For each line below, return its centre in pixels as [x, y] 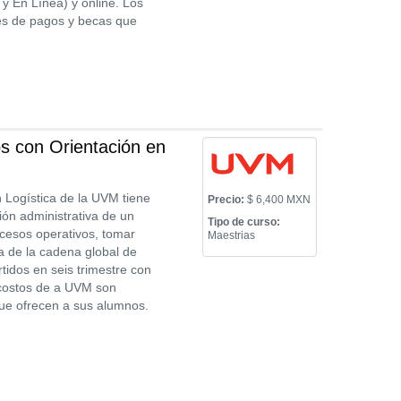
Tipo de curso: [244, 222]
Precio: [226, 200]
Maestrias [232, 235]
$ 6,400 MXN [278, 200]
